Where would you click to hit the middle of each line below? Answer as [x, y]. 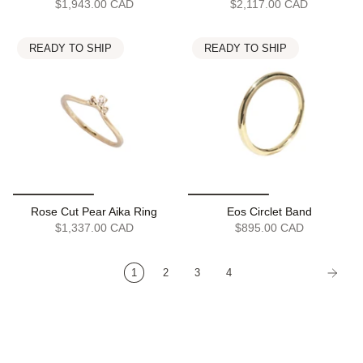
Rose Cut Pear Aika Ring [94, 212]
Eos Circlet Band [269, 212]
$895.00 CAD [269, 228]
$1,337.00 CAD [94, 228]
